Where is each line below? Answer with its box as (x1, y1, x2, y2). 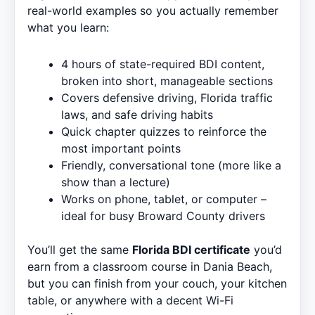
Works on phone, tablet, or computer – (61, 191, 266, 206)
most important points (61, 141, 181, 155)
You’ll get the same (27, 242, 132, 257)
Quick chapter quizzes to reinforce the (61, 124, 266, 139)
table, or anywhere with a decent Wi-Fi (27, 292, 233, 307)
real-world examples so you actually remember (27, 3, 278, 18)
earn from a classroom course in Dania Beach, (27, 259, 272, 274)
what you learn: (27, 20, 109, 34)
